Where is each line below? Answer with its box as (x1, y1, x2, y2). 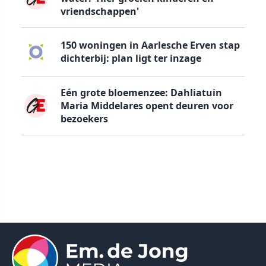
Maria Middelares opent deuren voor (60, 99, 233, 113)
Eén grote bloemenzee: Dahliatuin (60, 86, 222, 100)
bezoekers (60, 112, 108, 126)
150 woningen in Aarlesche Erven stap (60, 39, 240, 52)
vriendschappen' (60, 4, 139, 18)
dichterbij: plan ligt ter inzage (60, 52, 201, 65)
